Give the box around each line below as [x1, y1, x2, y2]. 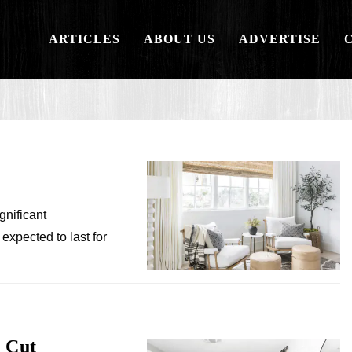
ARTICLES [49, 32, 120, 46]
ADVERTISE [239, 32, 321, 46]
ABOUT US [144, 32, 215, 46]
